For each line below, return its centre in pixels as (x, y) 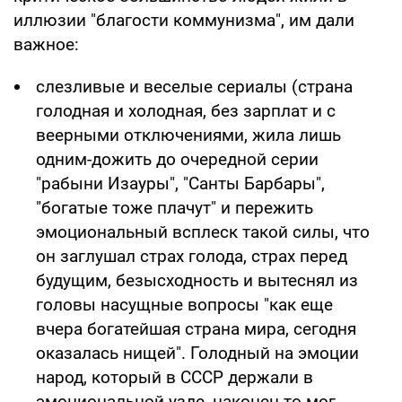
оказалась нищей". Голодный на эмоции (197, 354)
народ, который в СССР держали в (175, 378)
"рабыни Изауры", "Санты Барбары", (180, 184)
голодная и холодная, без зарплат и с (186, 111)
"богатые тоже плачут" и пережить (175, 208)
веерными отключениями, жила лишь (188, 135)
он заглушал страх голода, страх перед (192, 257)
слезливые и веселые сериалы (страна (194, 87)
